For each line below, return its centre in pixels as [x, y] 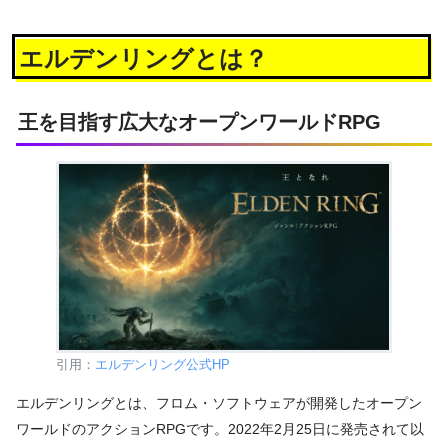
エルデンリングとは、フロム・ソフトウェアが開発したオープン [219, 403]
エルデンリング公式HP [162, 364]
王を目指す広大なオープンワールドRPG [199, 121]
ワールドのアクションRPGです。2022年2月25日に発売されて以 [220, 429]
